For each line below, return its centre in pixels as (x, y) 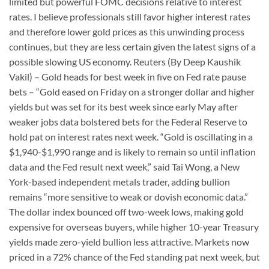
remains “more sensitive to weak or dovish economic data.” (128, 196)
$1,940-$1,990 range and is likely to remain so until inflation (132, 151)
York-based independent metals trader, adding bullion (119, 181)
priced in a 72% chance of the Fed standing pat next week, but (134, 256)
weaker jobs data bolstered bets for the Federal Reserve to (128, 121)
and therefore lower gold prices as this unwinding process (127, 31)
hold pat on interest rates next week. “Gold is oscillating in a (131, 136)
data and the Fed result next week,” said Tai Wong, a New (124, 166)
